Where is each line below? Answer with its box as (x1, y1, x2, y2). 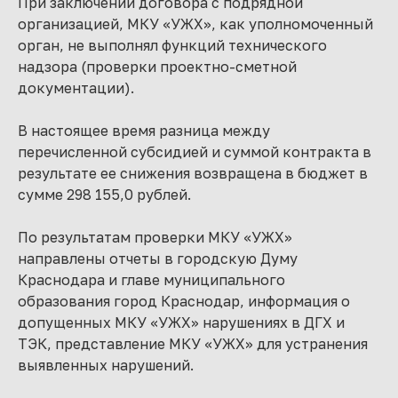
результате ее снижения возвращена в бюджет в (18, 164, 368, 182)
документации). (18, 79, 134, 97)
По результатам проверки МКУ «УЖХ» (18, 228, 292, 246)
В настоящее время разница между (18, 122, 270, 139)
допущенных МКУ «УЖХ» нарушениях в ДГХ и (18, 314, 345, 331)
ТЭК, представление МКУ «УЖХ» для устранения (18, 335, 368, 353)
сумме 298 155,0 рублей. (18, 186, 191, 203)
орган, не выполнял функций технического (18, 36, 327, 54)
